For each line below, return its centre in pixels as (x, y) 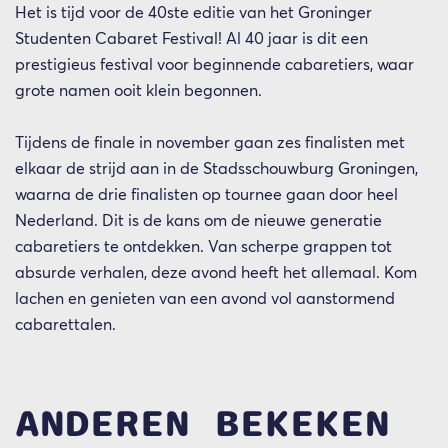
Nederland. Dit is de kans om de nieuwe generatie (198, 221)
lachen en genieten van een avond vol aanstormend (205, 299)
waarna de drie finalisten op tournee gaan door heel (206, 195)
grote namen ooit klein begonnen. (140, 91)
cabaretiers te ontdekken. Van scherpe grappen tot (203, 247)
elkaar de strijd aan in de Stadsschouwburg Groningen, (216, 169)
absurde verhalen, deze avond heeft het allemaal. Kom (216, 273)
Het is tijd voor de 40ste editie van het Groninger (193, 13)
